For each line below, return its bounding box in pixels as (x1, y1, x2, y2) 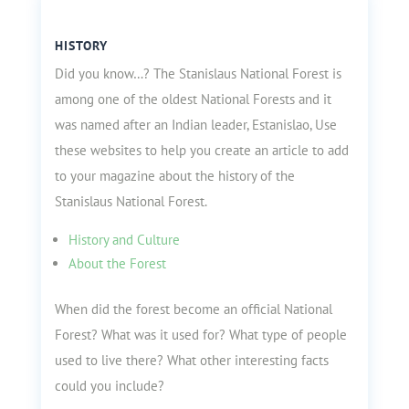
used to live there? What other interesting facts (54, 351, 329, 369)
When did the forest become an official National (54, 300, 332, 318)
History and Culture (68, 231, 180, 248)
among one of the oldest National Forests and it (54, 90, 331, 108)
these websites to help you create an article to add (54, 142, 349, 159)
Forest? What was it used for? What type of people (54, 326, 347, 343)
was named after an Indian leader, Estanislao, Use (54, 116, 337, 133)
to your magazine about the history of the (54, 167, 295, 184)
